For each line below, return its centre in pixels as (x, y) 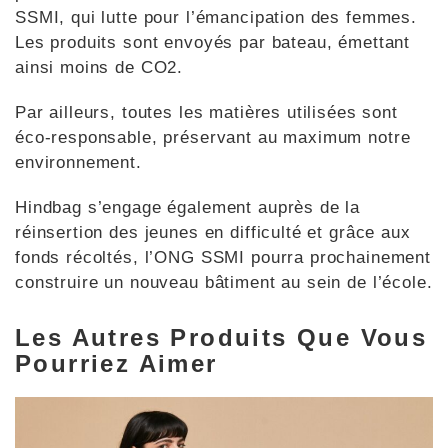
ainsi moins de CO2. (99, 68)
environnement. (78, 163)
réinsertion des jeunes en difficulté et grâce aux (213, 233)
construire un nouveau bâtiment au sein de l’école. (224, 283)
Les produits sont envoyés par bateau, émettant (213, 43)
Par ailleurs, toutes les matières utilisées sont (206, 113)
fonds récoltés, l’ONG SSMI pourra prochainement (223, 258)
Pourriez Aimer (116, 363)
